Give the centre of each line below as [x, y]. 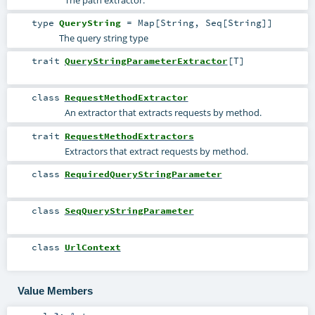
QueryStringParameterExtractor [146, 61]
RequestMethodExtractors [129, 135]
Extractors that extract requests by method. [156, 151]
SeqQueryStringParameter [129, 210]
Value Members [55, 291]
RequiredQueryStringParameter [143, 173]
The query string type [103, 38]
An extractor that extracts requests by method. [163, 113]
